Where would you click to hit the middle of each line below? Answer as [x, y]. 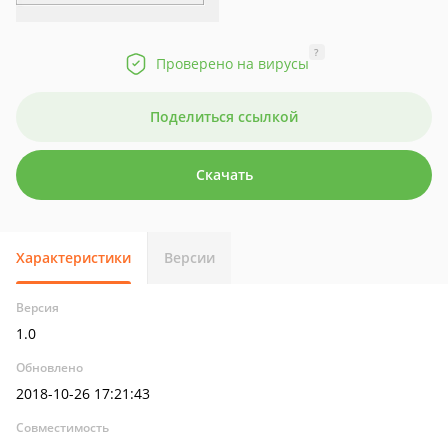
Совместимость [62, 427]
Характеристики [73, 257]
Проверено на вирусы [232, 63]
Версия [37, 307]
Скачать [224, 174]
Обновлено [49, 367]
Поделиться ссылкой [224, 116]
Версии [189, 257]
